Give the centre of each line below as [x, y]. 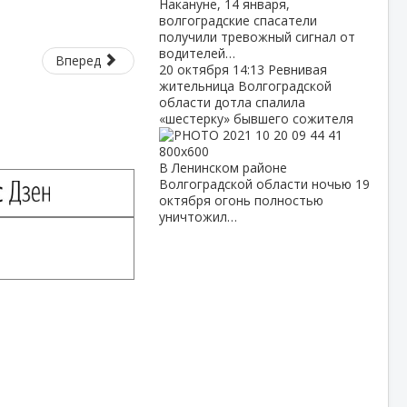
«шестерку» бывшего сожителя [256, 119]
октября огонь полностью [241, 200]
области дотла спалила [232, 102]
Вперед [79, 60]
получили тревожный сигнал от [257, 37]
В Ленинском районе [223, 168]
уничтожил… [198, 217]
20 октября [195, 69]
